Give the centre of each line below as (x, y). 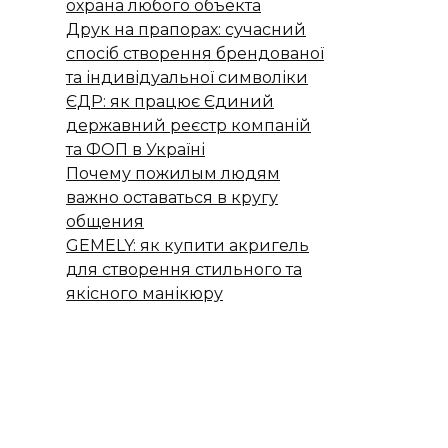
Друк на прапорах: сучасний (186, 29)
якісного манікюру (144, 293)
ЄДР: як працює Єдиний (170, 101)
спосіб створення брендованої (195, 53)
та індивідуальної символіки (187, 77)
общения (105, 221)
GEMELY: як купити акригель (187, 245)
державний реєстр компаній (188, 125)
